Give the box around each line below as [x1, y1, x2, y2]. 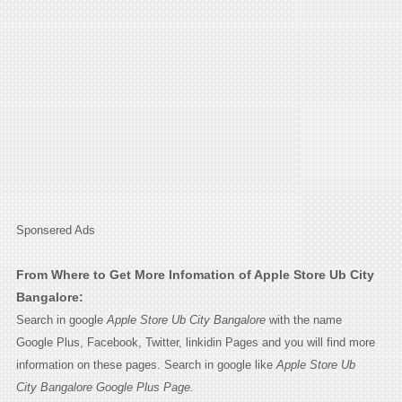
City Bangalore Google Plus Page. [15, 380, 194, 394]
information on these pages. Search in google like [15, 357, 276, 371]
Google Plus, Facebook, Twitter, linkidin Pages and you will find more [15, 335, 375, 349]
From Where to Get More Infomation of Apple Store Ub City [15, 267, 374, 282]
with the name [265, 312, 342, 327]
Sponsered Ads [15, 223, 95, 237]
